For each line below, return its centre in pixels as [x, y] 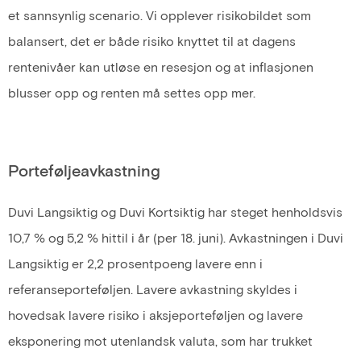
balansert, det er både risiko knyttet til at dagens [152, 41]
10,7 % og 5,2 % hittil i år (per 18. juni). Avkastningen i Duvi [176, 238]
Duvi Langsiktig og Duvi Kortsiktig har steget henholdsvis [175, 212]
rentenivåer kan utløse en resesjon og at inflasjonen [161, 67]
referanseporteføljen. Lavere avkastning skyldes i [153, 289]
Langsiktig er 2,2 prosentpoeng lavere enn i [135, 263]
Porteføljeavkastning [84, 170]
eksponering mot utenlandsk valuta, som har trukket [160, 341]
